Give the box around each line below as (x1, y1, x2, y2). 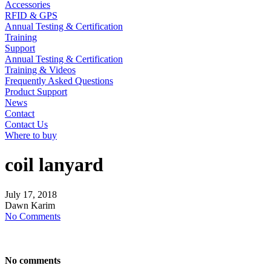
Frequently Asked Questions (5, 76, 113, 86)
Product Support (5, 87, 67, 97)
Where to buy (5, 130, 57, 140)
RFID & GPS (5, 10, 57, 21)
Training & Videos (5, 65, 76, 75)
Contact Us (5, 119, 48, 129)
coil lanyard (5, 154, 103, 176)
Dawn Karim (5, 200, 55, 211)
